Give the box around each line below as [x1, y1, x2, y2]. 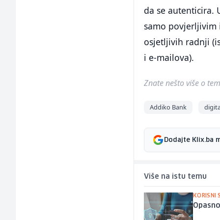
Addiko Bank [150, 103, 187, 112]
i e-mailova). [144, 52, 194, 64]
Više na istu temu [144, 173, 207, 181]
